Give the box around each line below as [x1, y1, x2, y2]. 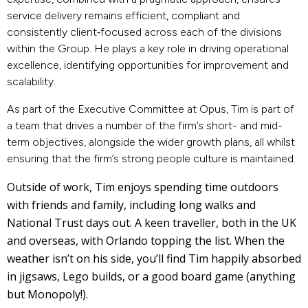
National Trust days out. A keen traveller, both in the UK [7, 214, 296, 230]
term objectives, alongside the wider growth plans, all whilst [7, 135, 295, 148]
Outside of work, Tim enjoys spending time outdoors [7, 179, 278, 195]
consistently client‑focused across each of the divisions [7, 25, 282, 38]
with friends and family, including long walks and [7, 197, 256, 212]
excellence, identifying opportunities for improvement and [7, 58, 289, 71]
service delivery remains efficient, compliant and [7, 8, 240, 22]
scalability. [7, 74, 56, 88]
